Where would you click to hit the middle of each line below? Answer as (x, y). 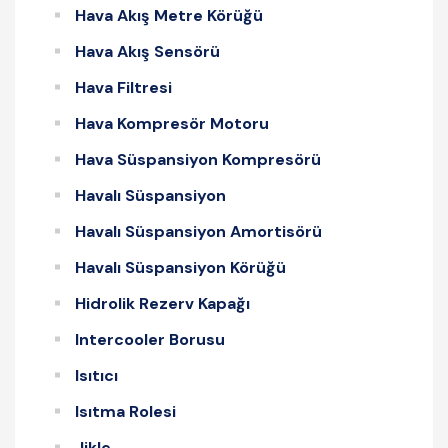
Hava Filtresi (123, 87)
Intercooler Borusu (150, 339)
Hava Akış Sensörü (147, 51)
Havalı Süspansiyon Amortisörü (198, 231)
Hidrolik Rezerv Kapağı (162, 303)
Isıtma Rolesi (125, 411)
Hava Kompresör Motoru (172, 123)
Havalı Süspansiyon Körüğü (180, 267)
